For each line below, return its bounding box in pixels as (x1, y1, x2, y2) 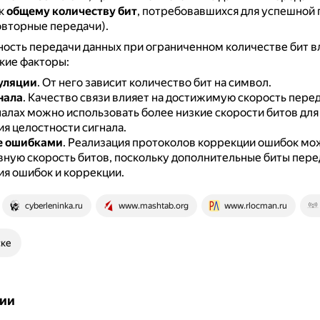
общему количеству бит (6, 4, 137, 18)
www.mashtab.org (118, 201, 189, 211)
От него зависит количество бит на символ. (41, 76, 271, 89)
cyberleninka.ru (24, 201, 83, 211)
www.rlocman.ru (224, 201, 287, 211)
